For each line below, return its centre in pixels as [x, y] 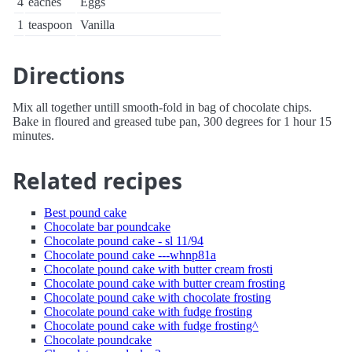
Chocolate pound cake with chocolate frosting [158, 297]
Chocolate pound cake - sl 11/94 [124, 241]
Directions [69, 75]
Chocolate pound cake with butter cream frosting [165, 283]
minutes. [33, 136]
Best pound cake [85, 213]
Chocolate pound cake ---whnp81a [130, 255]
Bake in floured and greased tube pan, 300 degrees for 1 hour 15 [172, 121]
